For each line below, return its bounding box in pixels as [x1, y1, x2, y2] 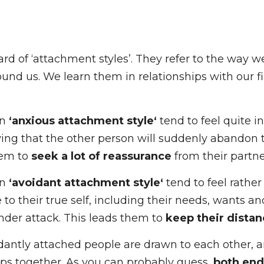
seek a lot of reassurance [29, 185, 163, 197]
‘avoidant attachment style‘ [6, 212, 153, 224]
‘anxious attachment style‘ [6, 150, 146, 162]
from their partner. [163, 185, 262, 197]
